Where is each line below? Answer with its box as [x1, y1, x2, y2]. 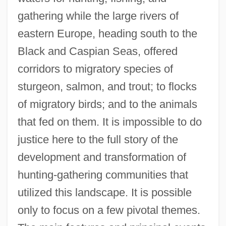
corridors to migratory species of [17, 62, 173, 75]
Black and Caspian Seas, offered [17, 44, 178, 58]
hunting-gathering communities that [17, 168, 188, 181]
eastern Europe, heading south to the [17, 27, 197, 40]
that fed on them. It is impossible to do [17, 115, 202, 128]
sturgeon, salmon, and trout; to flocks [17, 80, 197, 93]
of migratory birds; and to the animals [17, 97, 197, 110]
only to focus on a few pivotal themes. [17, 203, 200, 216]
